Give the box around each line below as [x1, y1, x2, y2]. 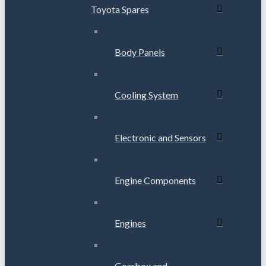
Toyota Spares [91, 3, 149, 15]
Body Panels [115, 46, 165, 58]
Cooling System [115, 88, 178, 100]
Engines [115, 217, 146, 229]
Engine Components [115, 174, 196, 186]
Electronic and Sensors [115, 131, 206, 143]
